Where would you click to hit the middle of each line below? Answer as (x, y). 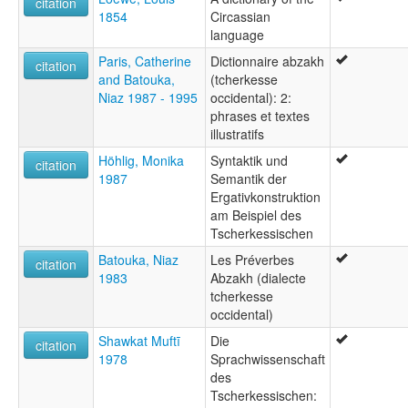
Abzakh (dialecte (258, 278)
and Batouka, (137, 80)
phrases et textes (260, 116)
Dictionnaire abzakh (267, 61)
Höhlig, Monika (141, 161)
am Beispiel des (256, 215)
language (237, 35)
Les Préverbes (252, 260)
